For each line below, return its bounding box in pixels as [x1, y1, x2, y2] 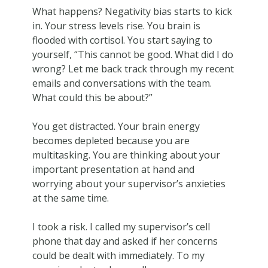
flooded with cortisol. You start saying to [32, 33, 212, 47]
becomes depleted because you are [32, 133, 190, 147]
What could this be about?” [32, 90, 153, 104]
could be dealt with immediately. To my [32, 248, 205, 262]
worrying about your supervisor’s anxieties [32, 176, 226, 190]
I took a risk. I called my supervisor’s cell [32, 220, 210, 233]
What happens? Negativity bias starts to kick [32, 4, 232, 18]
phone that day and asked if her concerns [32, 234, 218, 248]
